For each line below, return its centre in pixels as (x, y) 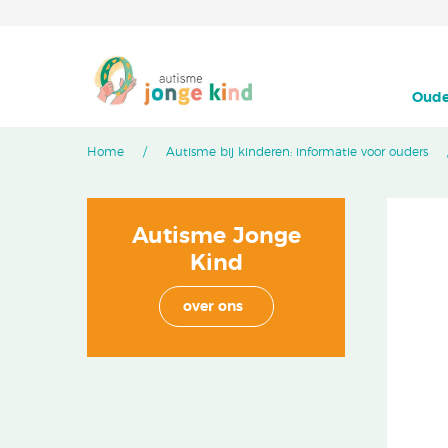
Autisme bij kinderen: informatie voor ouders (297, 152)
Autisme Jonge (216, 236)
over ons (212, 307)
